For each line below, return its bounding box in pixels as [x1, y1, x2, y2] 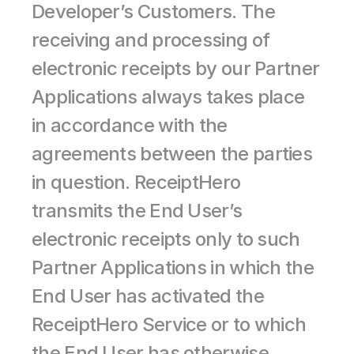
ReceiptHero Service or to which [32, 313, 307, 336]
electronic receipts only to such [32, 228, 300, 250]
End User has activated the [32, 284, 264, 307]
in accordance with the [32, 114, 228, 137]
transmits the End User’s [32, 199, 243, 222]
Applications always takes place [32, 85, 305, 108]
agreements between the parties [32, 142, 312, 165]
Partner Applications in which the [32, 256, 314, 279]
